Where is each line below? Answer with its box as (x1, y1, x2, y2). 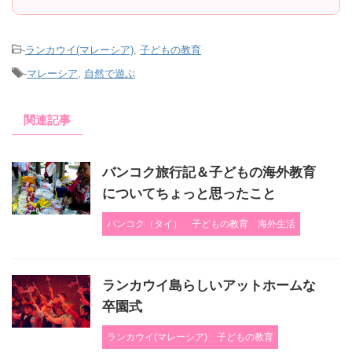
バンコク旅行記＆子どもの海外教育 (102, 165, 316, 181)
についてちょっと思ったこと (102, 186, 276, 202)
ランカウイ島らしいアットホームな (102, 278, 316, 294)
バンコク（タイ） (107, 218, 182, 230)
